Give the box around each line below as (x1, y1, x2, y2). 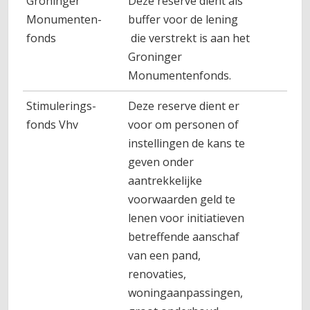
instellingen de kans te (128, 136, 246, 151)
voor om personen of (128, 117, 239, 132)
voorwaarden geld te (128, 192, 236, 207)
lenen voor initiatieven (128, 210, 245, 226)
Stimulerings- (26, 98, 97, 113)
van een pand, (128, 248, 201, 263)
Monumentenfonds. (128, 68, 232, 83)
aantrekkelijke (128, 173, 203, 188)
